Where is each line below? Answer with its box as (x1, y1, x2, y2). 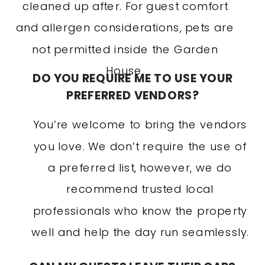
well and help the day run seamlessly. (31, 224, 249, 240)
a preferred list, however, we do (47, 160, 232, 176)
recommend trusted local (66, 181, 214, 198)
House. (105, 63, 144, 79)
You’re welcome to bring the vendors (33, 117, 247, 132)
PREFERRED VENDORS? (66, 86, 199, 104)
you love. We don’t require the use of (34, 138, 247, 154)
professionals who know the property (33, 202, 247, 219)
